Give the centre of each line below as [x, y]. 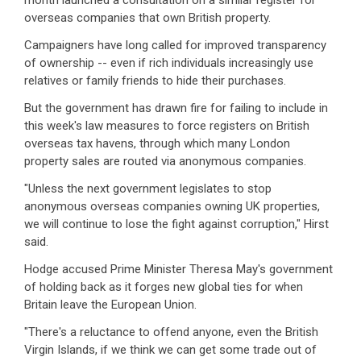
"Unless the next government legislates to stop [148, 189]
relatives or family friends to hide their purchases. [155, 81]
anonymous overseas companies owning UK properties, [172, 207]
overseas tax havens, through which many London [157, 144]
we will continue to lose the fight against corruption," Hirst [176, 224]
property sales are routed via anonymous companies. [165, 162]
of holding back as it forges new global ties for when [164, 287]
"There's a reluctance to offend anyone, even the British [171, 332]
